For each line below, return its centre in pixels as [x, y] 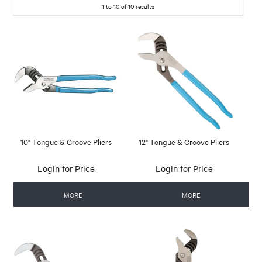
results [144, 6]
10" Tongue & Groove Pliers [66, 142]
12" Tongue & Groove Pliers [184, 142]
